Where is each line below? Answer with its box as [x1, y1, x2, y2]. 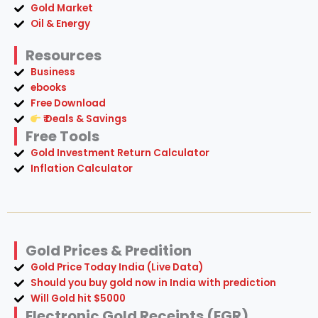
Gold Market [30, 1, 93, 16]
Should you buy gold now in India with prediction [30, 276, 276, 290]
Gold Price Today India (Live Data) [30, 261, 203, 275]
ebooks [30, 81, 67, 95]
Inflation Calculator [30, 162, 133, 176]
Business [30, 65, 75, 79]
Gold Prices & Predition [26, 241, 192, 261]
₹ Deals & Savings [41, 112, 128, 126]
